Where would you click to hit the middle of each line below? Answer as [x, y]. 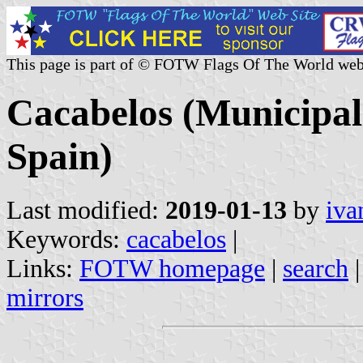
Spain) [60, 157]
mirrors [45, 297]
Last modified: [86, 210]
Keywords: [66, 239]
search [316, 268]
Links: [43, 268]
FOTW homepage [172, 268]
